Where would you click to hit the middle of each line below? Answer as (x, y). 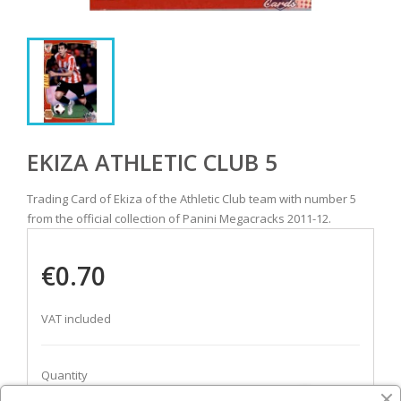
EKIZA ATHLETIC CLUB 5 (152, 162)
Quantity (64, 375)
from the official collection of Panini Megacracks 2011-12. (179, 219)
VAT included (76, 319)
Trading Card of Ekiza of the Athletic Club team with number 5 (192, 199)
